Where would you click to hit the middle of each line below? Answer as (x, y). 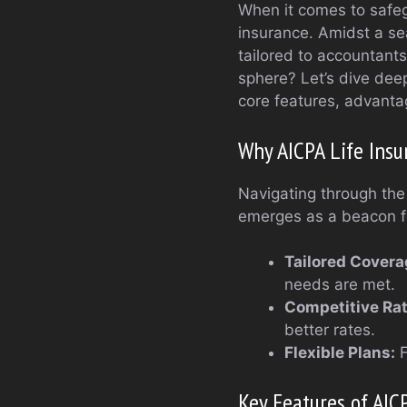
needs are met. (340, 284)
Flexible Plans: (340, 352)
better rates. (330, 330)
